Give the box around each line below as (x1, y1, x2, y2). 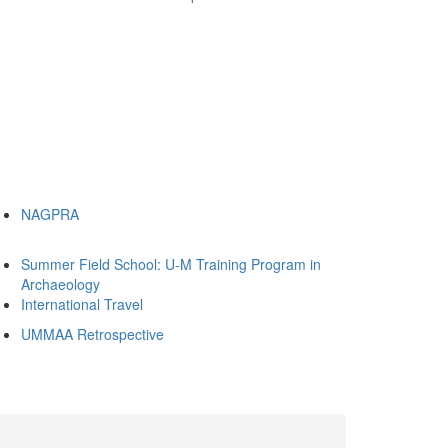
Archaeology (21, 274, 100, 294)
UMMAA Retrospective (21, 324, 164, 344)
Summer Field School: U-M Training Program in (21, 254, 321, 274)
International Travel (21, 294, 143, 314)
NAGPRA (21, 204, 79, 224)
